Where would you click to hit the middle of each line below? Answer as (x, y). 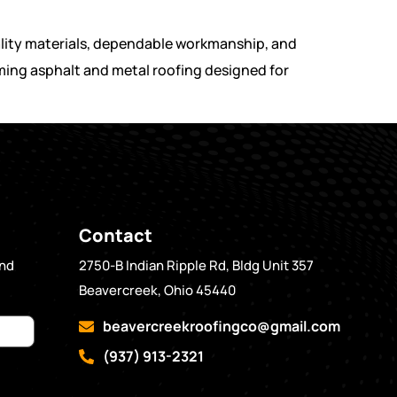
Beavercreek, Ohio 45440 (158, 290)
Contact (116, 235)
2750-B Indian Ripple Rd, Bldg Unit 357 (197, 265)
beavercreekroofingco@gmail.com (221, 327)
